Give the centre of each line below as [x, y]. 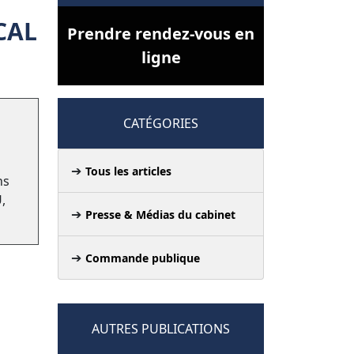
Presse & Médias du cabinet [160, 214]
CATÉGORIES [161, 123]
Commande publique [143, 258]
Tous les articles [128, 171]
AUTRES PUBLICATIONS [161, 328]
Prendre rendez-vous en [161, 33]
